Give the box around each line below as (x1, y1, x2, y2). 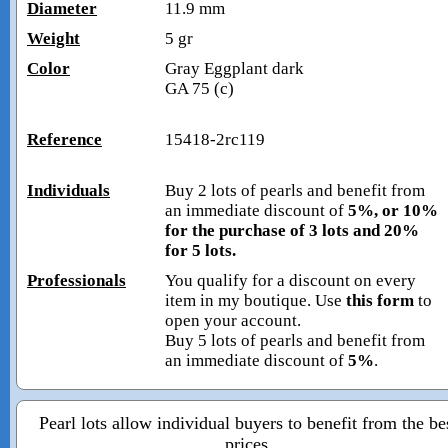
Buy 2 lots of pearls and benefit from (164, 180, 425, 200)
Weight (27, 28, 80, 48)
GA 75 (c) (164, 78, 234, 98)
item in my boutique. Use (164, 290, 346, 310)
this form (345, 290, 414, 310)
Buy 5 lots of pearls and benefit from (164, 330, 425, 350)
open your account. (164, 310, 301, 330)
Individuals (27, 180, 110, 200)
